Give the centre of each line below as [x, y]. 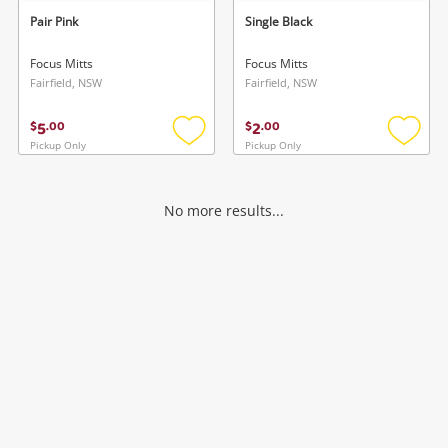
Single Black [278, 21]
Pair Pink [54, 21]
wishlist [214, 186]
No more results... [224, 211]
